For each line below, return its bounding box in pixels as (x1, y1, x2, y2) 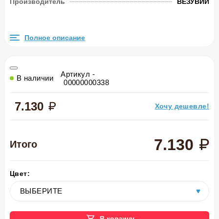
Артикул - (61, 69, 95, 78)
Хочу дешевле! (154, 102, 209, 110)
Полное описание (24, 33, 85, 42)
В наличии (17, 74, 54, 82)
